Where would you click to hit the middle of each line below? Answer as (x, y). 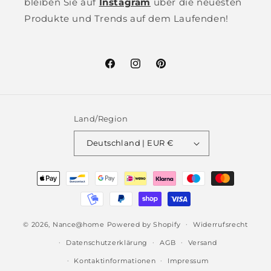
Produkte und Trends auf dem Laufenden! (126, 18)
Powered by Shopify (144, 224)
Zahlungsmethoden (69, 172)
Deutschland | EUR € (170, 143)
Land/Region (101, 118)
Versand (202, 242)
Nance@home (78, 224)
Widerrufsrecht (220, 224)
